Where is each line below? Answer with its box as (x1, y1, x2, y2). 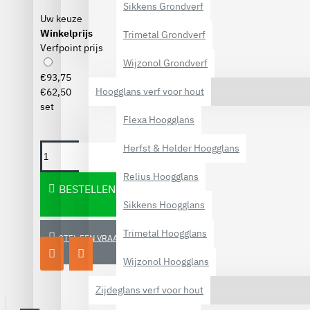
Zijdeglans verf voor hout (95, 284, 203, 296)
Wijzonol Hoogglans (123, 255, 209, 268)
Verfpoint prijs (40, 42, 103, 55)
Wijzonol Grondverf (123, 57, 208, 69)
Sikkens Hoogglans (123, 199, 205, 211)
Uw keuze (40, 12, 82, 26)
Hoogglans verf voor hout (95, 85, 204, 98)
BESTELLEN (59, 182, 116, 197)
